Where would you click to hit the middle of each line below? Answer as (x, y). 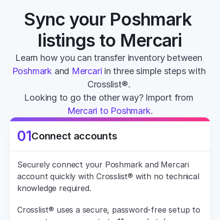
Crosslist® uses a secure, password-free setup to (109, 210)
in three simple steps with (154, 71)
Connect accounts (74, 136)
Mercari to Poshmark (109, 111)
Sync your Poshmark (108, 19)
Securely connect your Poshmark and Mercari (103, 165)
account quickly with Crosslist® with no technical (108, 176)
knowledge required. (54, 188)
